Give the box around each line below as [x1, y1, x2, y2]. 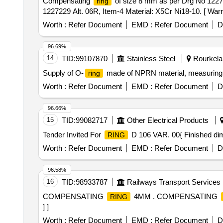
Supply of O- [42, 69, 84, 77]
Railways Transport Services [126, 178, 221, 186]
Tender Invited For [42, 130, 103, 139]
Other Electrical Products [126, 116, 209, 124]
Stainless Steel [126, 54, 175, 63]
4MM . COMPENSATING [131, 192, 220, 201]
